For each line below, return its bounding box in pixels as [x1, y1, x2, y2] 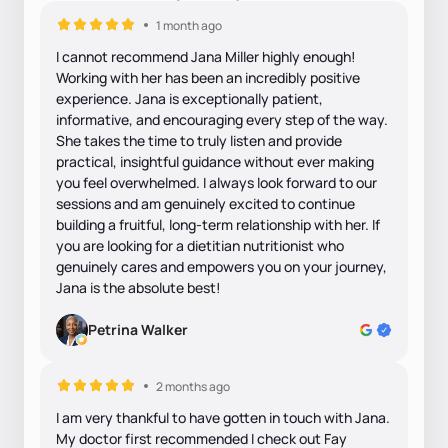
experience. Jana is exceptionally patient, [56, 88, 323, 108]
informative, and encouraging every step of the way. [56, 109, 388, 129]
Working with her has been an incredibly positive [56, 67, 360, 87]
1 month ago [156, 16, 222, 34]
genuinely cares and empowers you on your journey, [56, 256, 387, 276]
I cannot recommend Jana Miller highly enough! [56, 46, 356, 66]
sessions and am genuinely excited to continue [56, 193, 355, 213]
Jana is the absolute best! [56, 277, 221, 297]
